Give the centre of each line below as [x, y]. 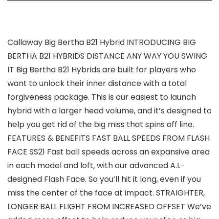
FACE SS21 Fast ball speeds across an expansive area [109, 152]
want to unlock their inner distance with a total [97, 83]
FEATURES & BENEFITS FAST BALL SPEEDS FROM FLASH [109, 138]
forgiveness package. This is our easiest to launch [102, 97]
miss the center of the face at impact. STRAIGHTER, [106, 193]
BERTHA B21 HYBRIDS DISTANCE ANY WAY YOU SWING [107, 56]
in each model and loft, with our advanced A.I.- [96, 165]
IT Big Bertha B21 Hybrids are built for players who [102, 69]
